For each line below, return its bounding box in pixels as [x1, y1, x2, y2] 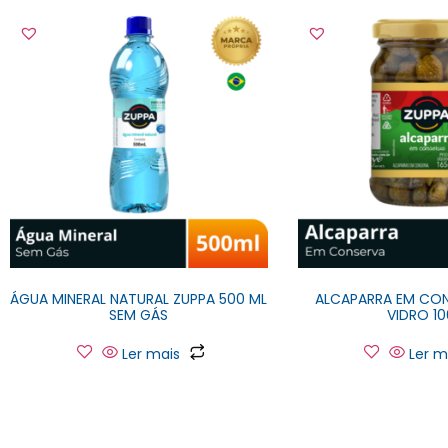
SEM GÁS [109, 305, 169, 326]
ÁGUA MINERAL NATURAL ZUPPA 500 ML [10, 289, 268, 310]
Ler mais [121, 344, 180, 365]
